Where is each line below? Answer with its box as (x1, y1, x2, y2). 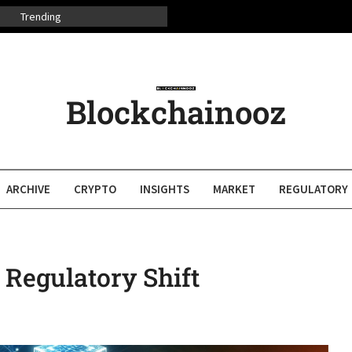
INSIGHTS (140, 181, 189, 196)
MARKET (213, 181, 255, 196)
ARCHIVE (6, 181, 50, 196)
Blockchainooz (65, 91, 286, 133)
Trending (20, 9, 62, 24)
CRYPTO (74, 181, 116, 196)
